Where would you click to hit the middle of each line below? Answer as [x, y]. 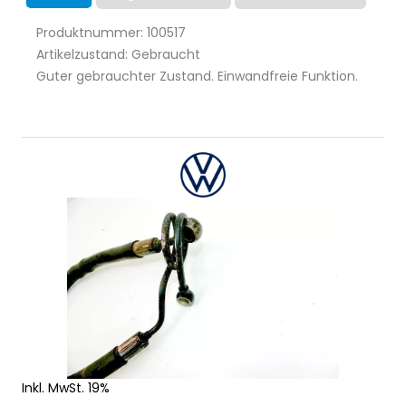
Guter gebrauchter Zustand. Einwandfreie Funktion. [197, 76]
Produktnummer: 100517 [111, 32]
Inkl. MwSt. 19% [66, 387]
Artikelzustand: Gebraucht [118, 54]
